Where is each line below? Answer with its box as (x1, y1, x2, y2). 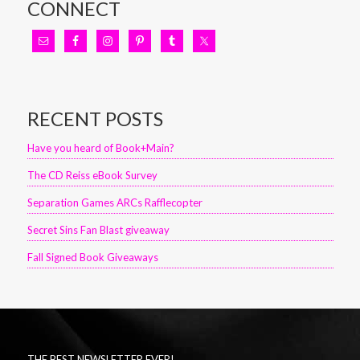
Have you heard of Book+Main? (27, 141, 174, 154)
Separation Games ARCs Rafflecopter (27, 196, 202, 209)
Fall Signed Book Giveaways (27, 251, 158, 264)
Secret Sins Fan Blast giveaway (27, 223, 170, 236)
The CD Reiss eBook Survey (27, 169, 157, 182)
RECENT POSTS (27, 107, 163, 130)
